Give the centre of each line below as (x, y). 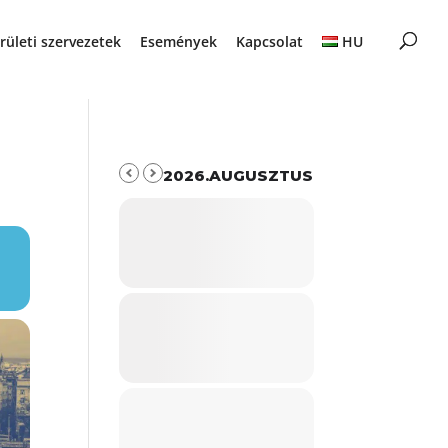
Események (178, 41)
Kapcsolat (269, 41)
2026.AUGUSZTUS (238, 175)
